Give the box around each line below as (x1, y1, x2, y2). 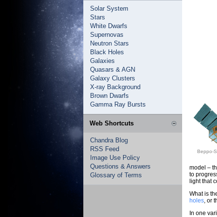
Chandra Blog (90, 137, 128, 144)
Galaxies (90, 57, 115, 64)
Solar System (90, 5, 128, 12)
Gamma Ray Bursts (90, 101, 146, 108)
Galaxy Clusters (90, 75, 135, 82)
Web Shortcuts (90, 120, 134, 127)
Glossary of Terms (90, 171, 142, 179)
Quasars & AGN (90, 66, 135, 73)
